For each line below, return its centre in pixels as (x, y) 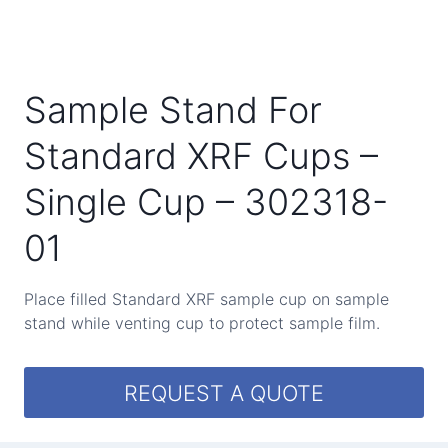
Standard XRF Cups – (201, 156)
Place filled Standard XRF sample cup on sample (206, 299)
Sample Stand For (173, 110)
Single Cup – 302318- (206, 202)
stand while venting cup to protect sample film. (202, 323)
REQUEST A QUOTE (224, 392)
